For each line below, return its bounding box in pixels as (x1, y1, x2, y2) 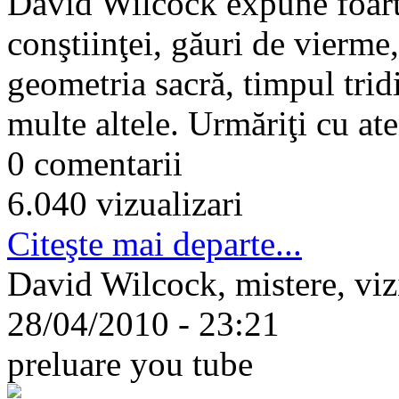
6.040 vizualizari (7, 183, 243, 223)
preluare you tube (7, 344, 253, 383)
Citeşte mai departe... (7, 224, 302, 263)
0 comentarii (7, 143, 183, 183)
